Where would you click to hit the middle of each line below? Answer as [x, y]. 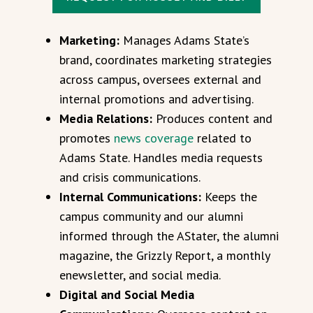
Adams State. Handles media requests [161, 157]
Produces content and [214, 118]
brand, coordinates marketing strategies [166, 59]
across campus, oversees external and [160, 79]
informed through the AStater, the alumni [169, 235]
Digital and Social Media [127, 294]
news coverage [152, 138]
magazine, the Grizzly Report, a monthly [165, 255]
